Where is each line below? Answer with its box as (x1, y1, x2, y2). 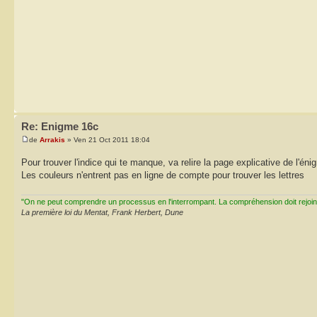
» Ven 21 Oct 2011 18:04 (65, 136, 150, 144)
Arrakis (40, 136, 65, 144)
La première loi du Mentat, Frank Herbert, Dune (21, 207, 183, 217)
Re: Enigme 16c (21, 120, 98, 132)
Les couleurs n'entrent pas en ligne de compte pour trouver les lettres (21, 170, 304, 181)
